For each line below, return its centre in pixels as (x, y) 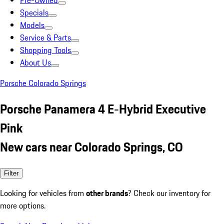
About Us (35, 62)
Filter (11, 173)
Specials (34, 12)
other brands (107, 193)
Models (32, 25)
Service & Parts (45, 37)
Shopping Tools (45, 50)
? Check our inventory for (169, 193)
